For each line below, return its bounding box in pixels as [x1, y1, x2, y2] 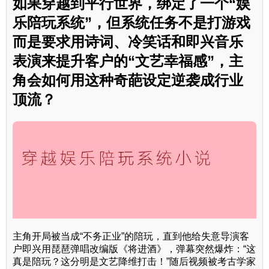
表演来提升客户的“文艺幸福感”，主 [13, 52, 243, 69]
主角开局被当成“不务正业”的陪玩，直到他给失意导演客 [13, 231, 249, 242]
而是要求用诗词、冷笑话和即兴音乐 [13, 33, 243, 50]
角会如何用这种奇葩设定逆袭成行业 [13, 71, 243, 88]
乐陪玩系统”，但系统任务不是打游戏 [13, 14, 250, 31]
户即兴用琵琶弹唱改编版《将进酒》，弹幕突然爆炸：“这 [13, 244, 256, 255]
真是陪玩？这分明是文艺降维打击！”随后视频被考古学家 [13, 256, 256, 267]
